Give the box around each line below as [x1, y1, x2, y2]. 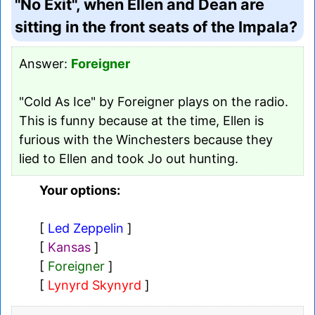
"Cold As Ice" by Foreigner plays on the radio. [19, 94, 288, 109]
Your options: [39, 182, 120, 198]
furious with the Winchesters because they [19, 131, 273, 147]
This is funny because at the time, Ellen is [19, 112, 264, 128]
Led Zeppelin [48, 220, 124, 236]
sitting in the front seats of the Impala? [15, 17, 297, 36]
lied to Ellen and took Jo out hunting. [19, 150, 238, 166]
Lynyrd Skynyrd [48, 277, 141, 292]
